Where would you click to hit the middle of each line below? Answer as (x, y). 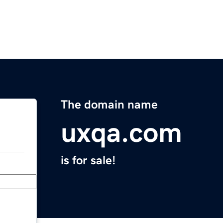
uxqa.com (121, 133)
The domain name (109, 105)
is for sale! (88, 161)
